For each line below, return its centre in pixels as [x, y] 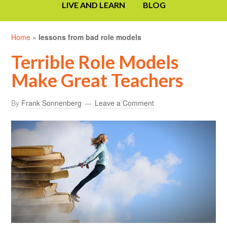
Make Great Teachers [98, 80]
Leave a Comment [125, 103]
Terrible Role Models [95, 62]
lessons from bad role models [90, 37]
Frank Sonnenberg [52, 103]
